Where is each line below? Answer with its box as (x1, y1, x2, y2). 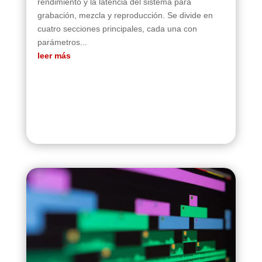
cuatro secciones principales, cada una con (37, 23, 197, 33)
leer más (37, 50, 71, 60)
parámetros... (37, 37, 87, 47)
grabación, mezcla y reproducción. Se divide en (37, 10, 213, 20)
